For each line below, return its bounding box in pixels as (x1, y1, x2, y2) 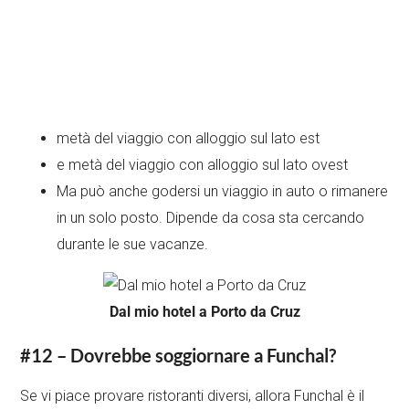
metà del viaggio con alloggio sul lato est (57, 130, 320, 148)
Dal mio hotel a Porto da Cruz (109, 303, 300, 321)
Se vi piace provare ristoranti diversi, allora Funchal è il (20, 387, 365, 405)
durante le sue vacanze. (57, 236, 209, 254)
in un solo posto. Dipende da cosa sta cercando (57, 209, 365, 227)
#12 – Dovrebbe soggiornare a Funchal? (20, 344, 337, 367)
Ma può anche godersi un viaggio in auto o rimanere (57, 183, 389, 201)
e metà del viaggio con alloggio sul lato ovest (57, 156, 349, 174)
